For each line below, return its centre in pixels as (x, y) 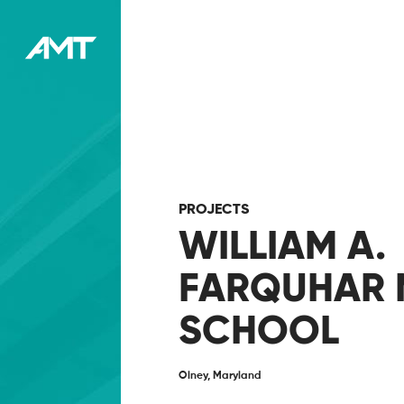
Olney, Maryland (220, 376)
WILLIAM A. (282, 245)
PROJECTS (213, 208)
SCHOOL (258, 330)
